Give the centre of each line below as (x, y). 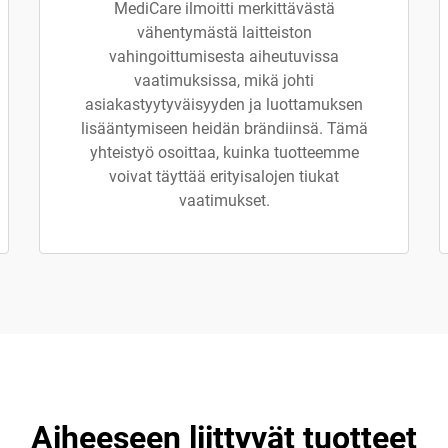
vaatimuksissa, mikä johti (224, 80)
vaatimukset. (224, 200)
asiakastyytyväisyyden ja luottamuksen (224, 104)
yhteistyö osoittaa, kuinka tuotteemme (224, 152)
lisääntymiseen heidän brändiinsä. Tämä (224, 128)
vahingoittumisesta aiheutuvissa (224, 56)
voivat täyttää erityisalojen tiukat (224, 176)
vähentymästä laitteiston (224, 32)
